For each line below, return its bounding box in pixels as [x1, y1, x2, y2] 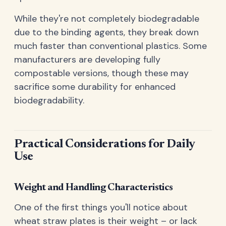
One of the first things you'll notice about [14, 201, 188, 214]
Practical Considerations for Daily [14, 138, 195, 150]
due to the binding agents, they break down [14, 26, 199, 39]
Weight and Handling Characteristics [14, 182, 173, 193]
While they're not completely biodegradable [14, 13, 199, 25]
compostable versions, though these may [14, 67, 189, 80]
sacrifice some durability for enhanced [14, 81, 176, 93]
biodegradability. [14, 94, 84, 107]
